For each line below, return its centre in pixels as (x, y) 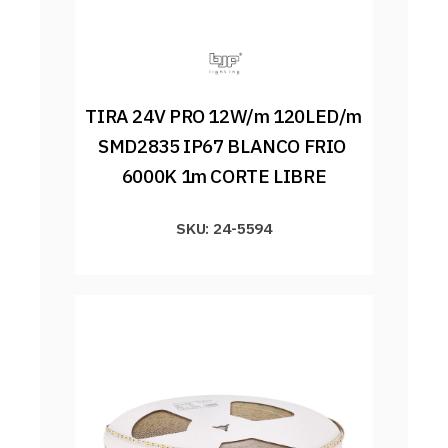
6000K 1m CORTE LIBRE (224, 175)
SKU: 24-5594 (224, 227)
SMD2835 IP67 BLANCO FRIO (222, 145)
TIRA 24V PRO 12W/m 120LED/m (224, 115)
